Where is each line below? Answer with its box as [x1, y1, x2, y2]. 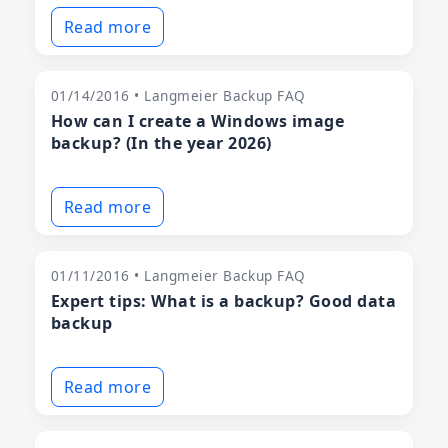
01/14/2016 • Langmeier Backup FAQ [51, 86, 306, 106]
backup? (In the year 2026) [51, 132, 272, 155]
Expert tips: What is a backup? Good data [51, 290, 397, 313]
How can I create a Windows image [51, 110, 345, 133]
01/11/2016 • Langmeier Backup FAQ [51, 266, 306, 286]
